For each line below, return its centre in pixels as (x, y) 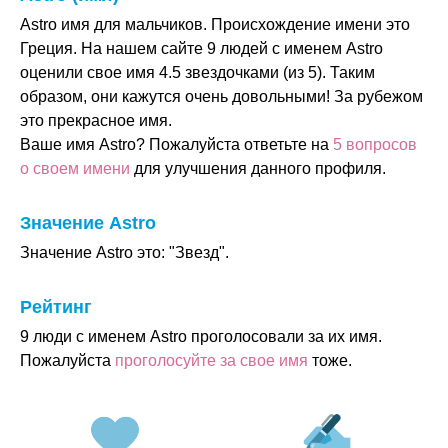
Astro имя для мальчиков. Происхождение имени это (215, 24)
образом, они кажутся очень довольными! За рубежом (221, 96)
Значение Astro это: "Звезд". (124, 252)
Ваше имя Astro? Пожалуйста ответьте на (176, 144)
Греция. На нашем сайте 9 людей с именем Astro (201, 48)
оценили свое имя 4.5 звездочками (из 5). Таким (197, 72)
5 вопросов (375, 144)
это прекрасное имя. (96, 120)
